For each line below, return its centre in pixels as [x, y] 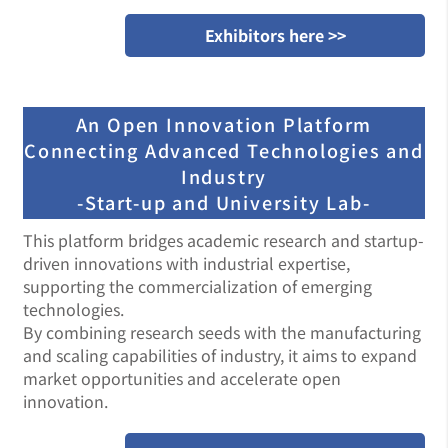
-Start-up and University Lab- [224, 202]
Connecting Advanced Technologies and [224, 150]
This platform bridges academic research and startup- [223, 240]
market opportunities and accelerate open [182, 378]
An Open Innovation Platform [224, 124]
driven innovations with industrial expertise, [186, 263]
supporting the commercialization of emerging [197, 286]
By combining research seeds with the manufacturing [222, 332]
